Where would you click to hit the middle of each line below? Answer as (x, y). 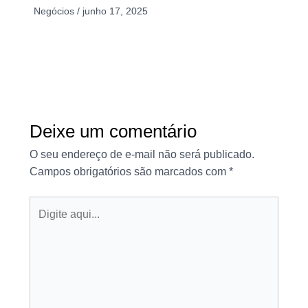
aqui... (43, 221)
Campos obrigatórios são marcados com (129, 171)
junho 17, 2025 (115, 11)
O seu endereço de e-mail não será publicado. (142, 154)
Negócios (54, 11)
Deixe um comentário (113, 131)
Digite (43, 204)
